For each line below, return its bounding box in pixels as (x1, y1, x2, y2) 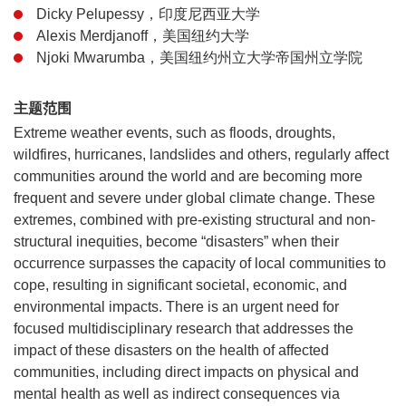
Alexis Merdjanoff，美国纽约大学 (36, 28, 249, 43)
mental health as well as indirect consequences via (14, 386, 340, 401)
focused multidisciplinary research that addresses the (14, 321, 353, 336)
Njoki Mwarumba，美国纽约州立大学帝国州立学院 (36, 50, 362, 65)
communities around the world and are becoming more (14, 169, 362, 184)
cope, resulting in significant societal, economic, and (14, 277, 347, 293)
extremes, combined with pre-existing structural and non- (14, 212, 375, 227)
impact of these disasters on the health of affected (14, 343, 329, 358)
